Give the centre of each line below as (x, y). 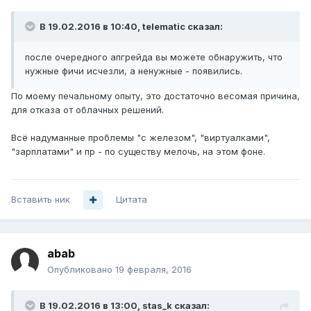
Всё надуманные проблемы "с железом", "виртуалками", (141, 138)
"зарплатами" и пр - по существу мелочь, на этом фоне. (138, 152)
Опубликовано (81, 270)
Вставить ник (41, 200)
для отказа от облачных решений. (87, 110)
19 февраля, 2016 (153, 270)
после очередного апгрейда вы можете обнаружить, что (154, 57)
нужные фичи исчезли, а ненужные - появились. (134, 71)
